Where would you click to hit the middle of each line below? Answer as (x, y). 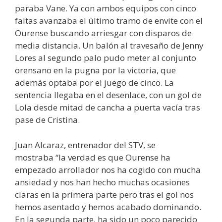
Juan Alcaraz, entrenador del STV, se (85, 145)
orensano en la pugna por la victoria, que (95, 70)
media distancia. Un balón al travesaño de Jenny (109, 46)
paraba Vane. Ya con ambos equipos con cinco (106, 8)
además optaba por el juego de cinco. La (94, 83)
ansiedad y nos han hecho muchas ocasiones (102, 182)
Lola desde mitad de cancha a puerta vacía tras (108, 108)
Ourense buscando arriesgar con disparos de (103, 33)
